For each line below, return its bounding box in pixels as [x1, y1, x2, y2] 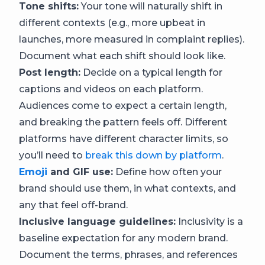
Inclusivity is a [176, 216, 243, 227]
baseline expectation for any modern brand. [19, 232, 228, 244]
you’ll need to [19, 150, 85, 161]
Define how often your [113, 166, 222, 177]
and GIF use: [47, 166, 113, 177]
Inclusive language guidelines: [19, 216, 176, 227]
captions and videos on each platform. [19, 83, 203, 95]
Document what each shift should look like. [19, 50, 225, 62]
